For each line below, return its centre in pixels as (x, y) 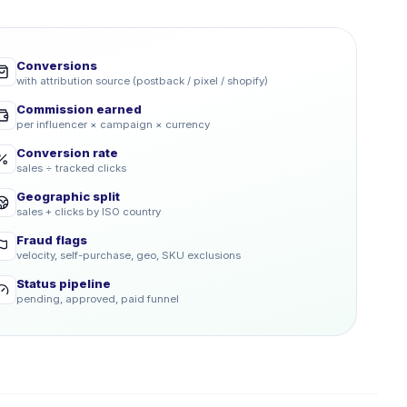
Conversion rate (67, 153)
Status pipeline (64, 283)
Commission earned (79, 109)
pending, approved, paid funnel (98, 299)
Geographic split (68, 196)
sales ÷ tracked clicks (71, 168)
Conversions (57, 65)
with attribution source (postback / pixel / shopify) (142, 81)
